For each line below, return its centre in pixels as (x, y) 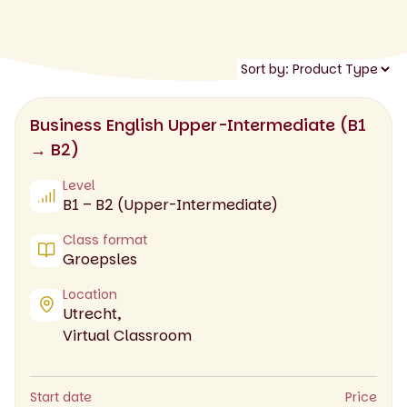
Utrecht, (92, 313)
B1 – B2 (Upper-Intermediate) (170, 204)
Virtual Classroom (127, 335)
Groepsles (100, 259)
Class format (105, 239)
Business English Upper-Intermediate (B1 (198, 124)
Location (90, 294)
